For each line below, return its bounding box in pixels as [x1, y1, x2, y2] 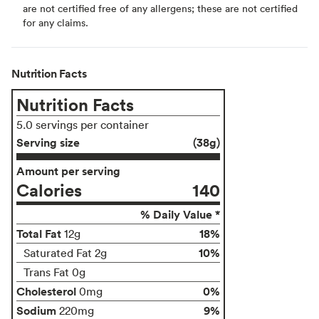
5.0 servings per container [16, 117, 149, 132]
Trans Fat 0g [23, 264, 85, 279]
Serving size [16, 134, 80, 150]
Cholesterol [16, 283, 76, 299]
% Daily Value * [140, 206, 220, 222]
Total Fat [16, 225, 61, 241]
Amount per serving [16, 162, 120, 179]
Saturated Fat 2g [23, 245, 107, 260]
